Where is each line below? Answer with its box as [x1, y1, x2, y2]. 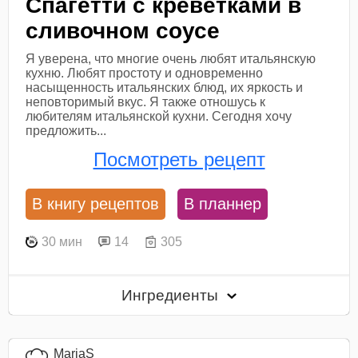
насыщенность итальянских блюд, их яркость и [26, 80, 304, 94]
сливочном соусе [26, 18, 221, 43]
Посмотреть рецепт [93, 148, 265, 170]
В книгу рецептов [32, 195, 160, 213]
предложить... [26, 123, 107, 137]
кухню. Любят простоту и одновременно [26, 66, 264, 80]
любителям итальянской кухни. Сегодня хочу [26, 109, 292, 123]
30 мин [42, 234, 83, 249]
